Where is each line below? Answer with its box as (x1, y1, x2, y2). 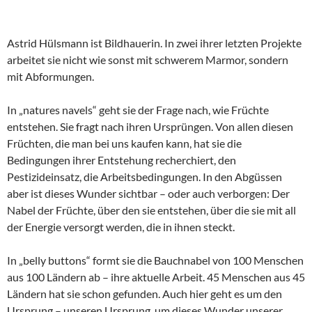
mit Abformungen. (7, 69, 94, 83)
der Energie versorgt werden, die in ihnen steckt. (7, 219, 235, 233)
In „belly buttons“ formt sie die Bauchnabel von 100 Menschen (7, 253, 304, 267)
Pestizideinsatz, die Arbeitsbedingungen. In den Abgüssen (7, 169, 282, 183)
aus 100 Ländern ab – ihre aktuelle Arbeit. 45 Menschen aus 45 (7, 270, 305, 283)
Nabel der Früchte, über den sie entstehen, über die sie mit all (7, 203, 296, 217)
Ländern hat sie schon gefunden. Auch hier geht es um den (7, 286, 282, 300)
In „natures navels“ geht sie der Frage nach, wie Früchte (7, 102, 269, 116)
